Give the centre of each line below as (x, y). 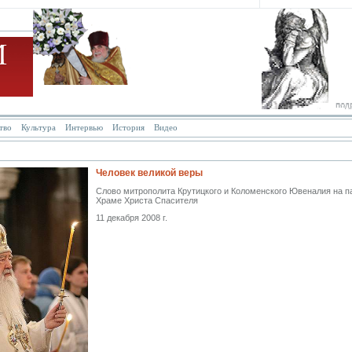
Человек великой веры (149, 173)
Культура (38, 127)
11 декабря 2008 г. (132, 218)
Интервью (84, 127)
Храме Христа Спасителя (147, 200)
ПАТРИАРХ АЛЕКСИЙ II (127, 150)
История (128, 127)
